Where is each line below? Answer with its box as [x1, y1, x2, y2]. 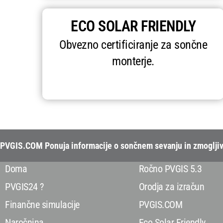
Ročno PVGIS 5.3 [138, 163, 202, 175]
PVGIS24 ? [5, 181, 44, 193]
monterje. [112, 54, 154, 69]
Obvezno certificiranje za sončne [59, 38, 208, 52]
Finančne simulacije [5, 199, 80, 211]
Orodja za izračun [138, 181, 205, 193]
